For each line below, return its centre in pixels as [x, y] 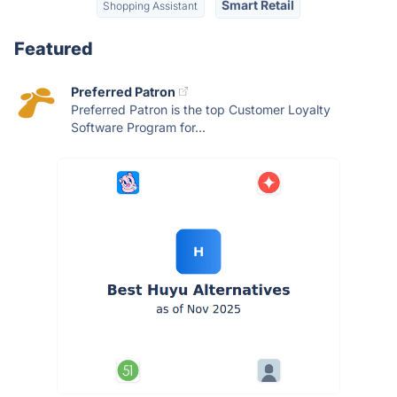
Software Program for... [138, 127]
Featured [54, 48]
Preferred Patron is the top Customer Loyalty [201, 109]
